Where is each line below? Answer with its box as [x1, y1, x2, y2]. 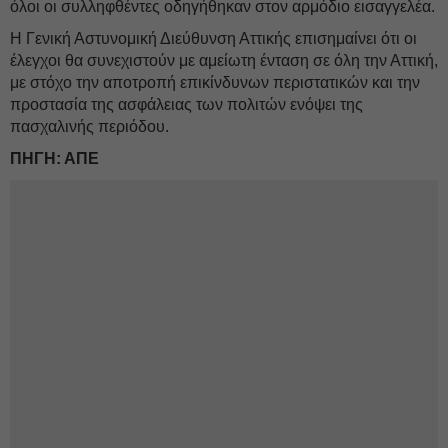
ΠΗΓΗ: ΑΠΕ [10, 150, 99, 167]
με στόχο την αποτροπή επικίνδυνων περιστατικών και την [10, 74, 420, 91]
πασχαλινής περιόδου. [10, 118, 169, 135]
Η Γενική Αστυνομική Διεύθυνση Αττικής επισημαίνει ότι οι [10, 30, 417, 47]
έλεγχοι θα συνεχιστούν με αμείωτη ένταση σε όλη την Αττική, [10, 52, 438, 69]
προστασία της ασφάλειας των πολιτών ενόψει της [10, 96, 363, 113]
